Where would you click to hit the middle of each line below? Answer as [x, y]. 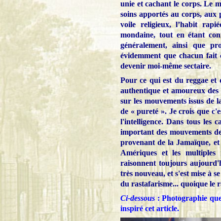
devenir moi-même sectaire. [166, 66]
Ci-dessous [138, 198]
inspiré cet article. [150, 208]
